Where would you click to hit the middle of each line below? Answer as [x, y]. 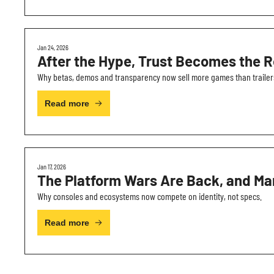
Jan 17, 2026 [52, 166]
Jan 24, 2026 [53, 47]
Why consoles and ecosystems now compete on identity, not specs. [150, 196]
